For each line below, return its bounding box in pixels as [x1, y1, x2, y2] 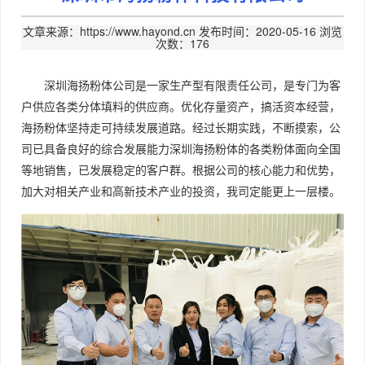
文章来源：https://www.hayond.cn [23, 23, 196, 40]
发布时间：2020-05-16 [199, 23, 316, 40]
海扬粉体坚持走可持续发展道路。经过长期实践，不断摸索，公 [21, 119, 341, 136]
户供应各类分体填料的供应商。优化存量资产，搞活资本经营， [21, 98, 341, 115]
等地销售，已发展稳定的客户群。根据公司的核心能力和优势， [21, 161, 341, 178]
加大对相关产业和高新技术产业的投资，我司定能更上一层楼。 [21, 182, 341, 200]
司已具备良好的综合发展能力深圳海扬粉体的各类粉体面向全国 [21, 140, 341, 157]
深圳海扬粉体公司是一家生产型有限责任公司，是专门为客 [44, 77, 341, 94]
